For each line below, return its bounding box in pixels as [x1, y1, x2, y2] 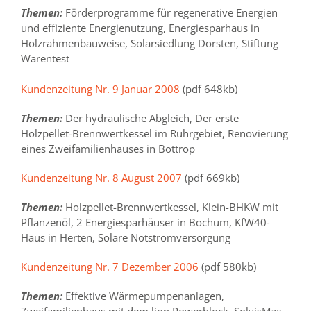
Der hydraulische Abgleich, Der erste [62, 111, 239, 126]
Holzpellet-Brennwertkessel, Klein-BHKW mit [62, 200, 278, 215]
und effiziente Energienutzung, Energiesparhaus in [21, 21, 260, 35]
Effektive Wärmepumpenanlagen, [62, 289, 224, 303]
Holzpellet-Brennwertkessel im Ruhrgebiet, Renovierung [21, 126, 288, 141]
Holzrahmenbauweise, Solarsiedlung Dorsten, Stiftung [21, 36, 278, 51]
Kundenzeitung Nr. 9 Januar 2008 [21, 82, 180, 96]
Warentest [21, 51, 69, 66]
